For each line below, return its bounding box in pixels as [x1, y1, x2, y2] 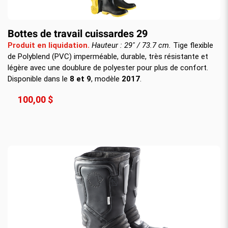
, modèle [91, 74, 122, 83]
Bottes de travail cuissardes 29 [8, 26, 148, 41]
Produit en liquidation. [8, 40, 92, 50]
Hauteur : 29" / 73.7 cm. [92, 40, 173, 50]
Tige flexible [173, 40, 213, 50]
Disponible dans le [8, 74, 70, 83]
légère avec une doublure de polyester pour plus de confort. [8, 63, 208, 72]
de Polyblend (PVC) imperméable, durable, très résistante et [8, 51, 208, 61]
